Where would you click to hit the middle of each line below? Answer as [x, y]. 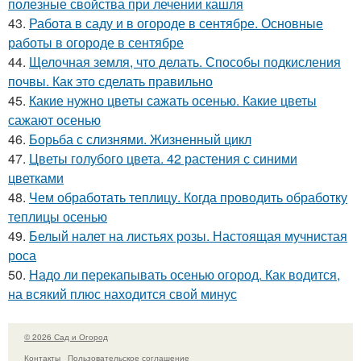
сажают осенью [54, 119]
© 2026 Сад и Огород [66, 336]
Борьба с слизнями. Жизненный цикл [140, 139]
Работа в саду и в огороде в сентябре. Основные [176, 23]
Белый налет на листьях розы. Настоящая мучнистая [188, 235]
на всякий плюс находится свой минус [122, 293]
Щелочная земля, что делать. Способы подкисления [185, 61]
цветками [36, 177]
